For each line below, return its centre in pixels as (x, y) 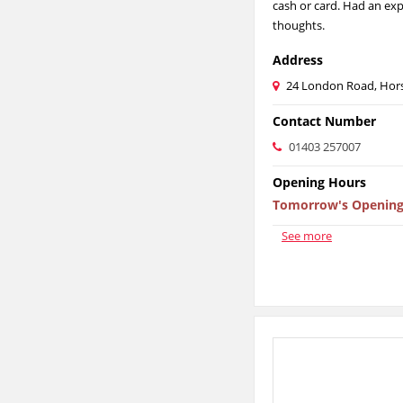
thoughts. (299, 25)
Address (298, 60)
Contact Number (324, 121)
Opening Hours (319, 182)
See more (307, 236)
